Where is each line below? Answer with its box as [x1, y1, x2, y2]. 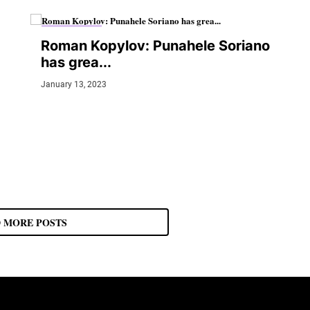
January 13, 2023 [41, 80, 107, 90]
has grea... [41, 54, 111, 71]
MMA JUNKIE [48, 27, 95, 37]
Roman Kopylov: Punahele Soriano [41, 37, 270, 55]
